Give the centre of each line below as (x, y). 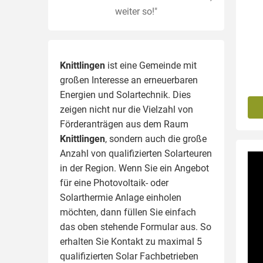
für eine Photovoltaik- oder (114, 183)
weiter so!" (136, 11)
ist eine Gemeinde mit (151, 65)
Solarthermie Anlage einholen (121, 198)
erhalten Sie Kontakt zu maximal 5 (131, 242)
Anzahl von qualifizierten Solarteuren (136, 154)
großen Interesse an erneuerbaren (129, 80)
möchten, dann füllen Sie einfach (128, 212)
